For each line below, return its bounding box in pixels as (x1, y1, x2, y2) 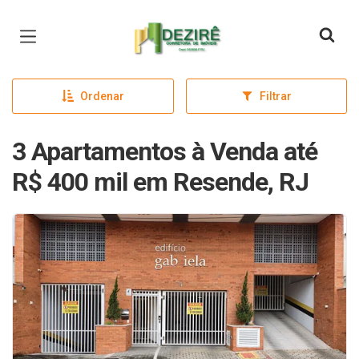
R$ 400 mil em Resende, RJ (12, 167, 309, 197)
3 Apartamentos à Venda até (12, 136, 317, 167)
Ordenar (79, 90, 124, 103)
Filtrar (259, 90, 292, 103)
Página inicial (127, 14, 220, 34)
